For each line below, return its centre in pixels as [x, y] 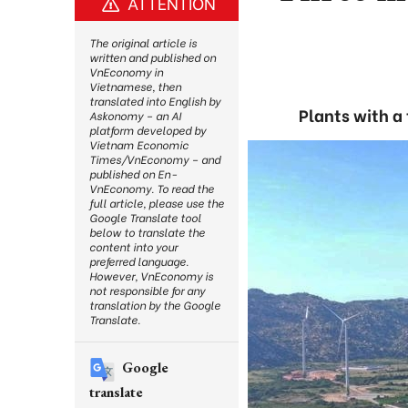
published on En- [133, 173]
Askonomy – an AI [135, 115]
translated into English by [155, 101]
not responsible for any [147, 290]
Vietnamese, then [135, 86]
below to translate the [147, 232]
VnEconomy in [126, 71]
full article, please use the [157, 203]
